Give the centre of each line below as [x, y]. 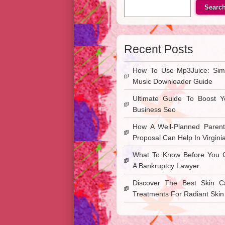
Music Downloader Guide [173, 81]
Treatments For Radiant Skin [178, 194]
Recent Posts [159, 49]
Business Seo [154, 109]
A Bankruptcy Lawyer [166, 166]
